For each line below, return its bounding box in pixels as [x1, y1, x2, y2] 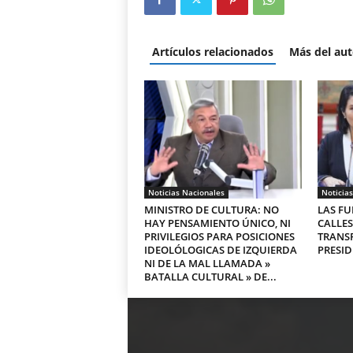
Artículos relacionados [151, 44, 273, 59]
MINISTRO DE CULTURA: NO [143, 203, 279, 217]
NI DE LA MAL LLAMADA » [143, 256, 270, 270]
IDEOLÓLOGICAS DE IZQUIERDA [143, 243, 297, 257]
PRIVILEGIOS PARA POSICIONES [143, 229, 295, 243]
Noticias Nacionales [147, 187, 225, 198]
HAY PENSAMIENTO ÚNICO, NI [143, 216, 291, 230]
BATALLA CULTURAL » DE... [143, 269, 277, 284]
